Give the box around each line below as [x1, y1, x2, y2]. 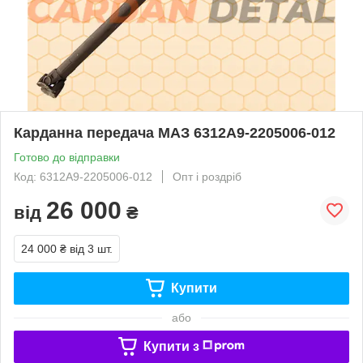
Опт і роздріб [173, 169, 241, 183]
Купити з [143, 339, 199, 353]
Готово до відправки [14, 150, 120, 164]
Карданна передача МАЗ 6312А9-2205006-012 [14, 124, 335, 141]
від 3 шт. [70, 241, 113, 255]
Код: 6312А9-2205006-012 [14, 169, 152, 183]
